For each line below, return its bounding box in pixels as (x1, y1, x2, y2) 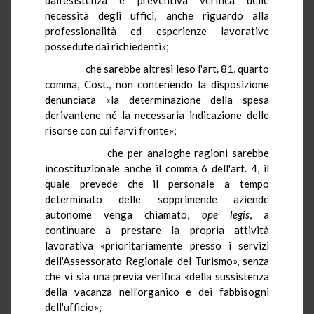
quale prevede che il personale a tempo (45, 177, 269, 190)
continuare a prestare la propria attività (45, 223, 269, 236)
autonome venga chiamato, (45, 207, 202, 221)
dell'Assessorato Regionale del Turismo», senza (45, 254, 269, 267)
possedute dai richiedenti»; (45, 39, 169, 53)
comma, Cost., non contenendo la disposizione (45, 77, 269, 90)
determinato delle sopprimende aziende (45, 192, 269, 205)
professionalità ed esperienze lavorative (45, 24, 269, 37)
